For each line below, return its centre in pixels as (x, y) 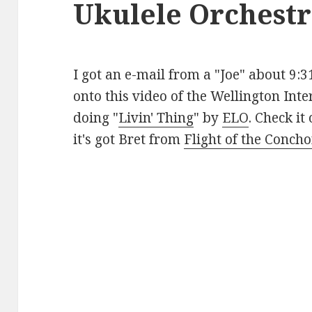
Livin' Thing (156, 118)
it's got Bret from (129, 140)
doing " (96, 118)
